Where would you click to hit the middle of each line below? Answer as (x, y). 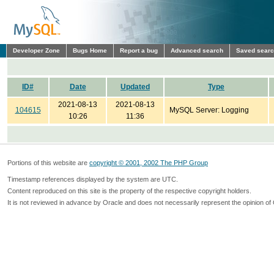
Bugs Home (90, 50)
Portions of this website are (48, 163)
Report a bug (139, 50)
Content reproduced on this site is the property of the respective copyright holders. (129, 191)
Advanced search (197, 50)
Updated (135, 87)
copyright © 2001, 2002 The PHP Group (149, 163)
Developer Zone (36, 50)
